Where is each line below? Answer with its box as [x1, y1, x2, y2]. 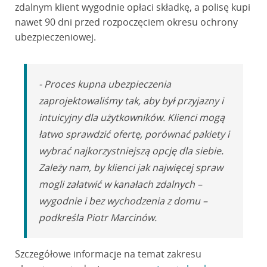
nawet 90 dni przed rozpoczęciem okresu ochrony [14, 15, 238, 29]
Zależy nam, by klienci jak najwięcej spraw [38, 161, 223, 174]
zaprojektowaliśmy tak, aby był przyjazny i [38, 94, 223, 107]
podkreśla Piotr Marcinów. [38, 211, 157, 224]
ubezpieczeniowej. [14, 30, 96, 44]
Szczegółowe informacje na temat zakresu [14, 247, 201, 260]
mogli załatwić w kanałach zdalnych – [38, 178, 202, 191]
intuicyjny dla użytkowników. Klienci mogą [38, 111, 225, 124]
